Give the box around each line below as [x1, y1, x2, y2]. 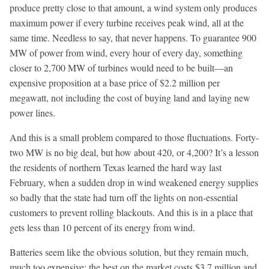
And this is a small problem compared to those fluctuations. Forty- [10, 130, 259, 144]
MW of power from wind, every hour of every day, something [10, 46, 243, 59]
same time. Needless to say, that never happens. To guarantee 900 [10, 31, 256, 44]
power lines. [10, 106, 55, 119]
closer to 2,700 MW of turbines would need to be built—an [10, 61, 233, 74]
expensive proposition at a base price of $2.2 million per [10, 76, 220, 89]
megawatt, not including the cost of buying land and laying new [10, 91, 250, 104]
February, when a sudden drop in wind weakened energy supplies [10, 175, 258, 189]
